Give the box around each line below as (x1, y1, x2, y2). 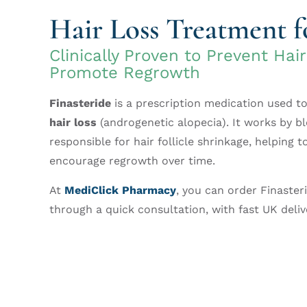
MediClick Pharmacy (64, 183, 176, 197)
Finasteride (49, 97, 111, 110)
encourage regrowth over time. (49, 154, 215, 168)
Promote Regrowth (49, 63, 200, 83)
